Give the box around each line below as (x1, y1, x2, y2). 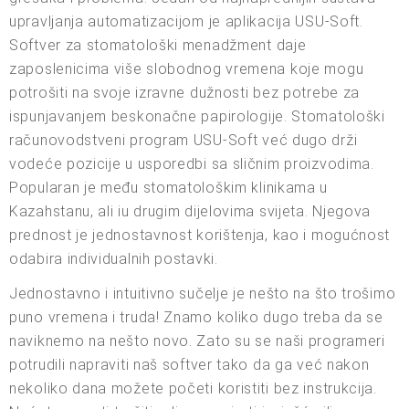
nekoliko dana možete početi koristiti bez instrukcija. (9, 379, 377, 397)
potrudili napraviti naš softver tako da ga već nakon (9, 355, 370, 373)
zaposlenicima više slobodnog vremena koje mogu (9, 59, 364, 78)
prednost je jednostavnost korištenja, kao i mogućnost (9, 225, 391, 244)
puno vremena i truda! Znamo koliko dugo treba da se (9, 308, 383, 326)
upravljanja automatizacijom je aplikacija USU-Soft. (9, 12, 363, 30)
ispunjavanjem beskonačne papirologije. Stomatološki (9, 107, 385, 125)
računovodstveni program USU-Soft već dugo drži (9, 131, 358, 149)
